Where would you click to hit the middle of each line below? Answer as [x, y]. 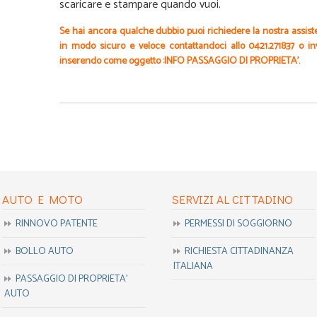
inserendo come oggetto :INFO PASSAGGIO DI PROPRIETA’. [180, 61]
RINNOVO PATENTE [57, 224]
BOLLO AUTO [45, 252]
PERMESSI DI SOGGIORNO [239, 224]
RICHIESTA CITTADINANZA [240, 252]
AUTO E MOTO [43, 199]
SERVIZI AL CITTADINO [232, 199]
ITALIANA [194, 266]
